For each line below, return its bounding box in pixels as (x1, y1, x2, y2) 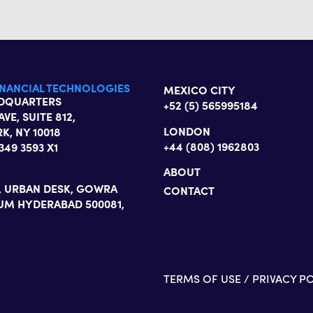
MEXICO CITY (163, 82, 238, 98)
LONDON (163, 122, 213, 138)
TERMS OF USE (163, 271, 241, 286)
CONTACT (163, 182, 214, 198)
